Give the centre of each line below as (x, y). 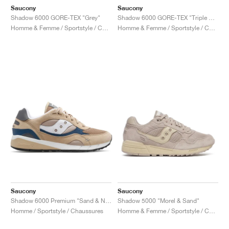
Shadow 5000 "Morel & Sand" (158, 200)
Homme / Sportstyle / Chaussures (57, 211)
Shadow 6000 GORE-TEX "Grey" (55, 17)
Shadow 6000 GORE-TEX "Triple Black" (212, 17)
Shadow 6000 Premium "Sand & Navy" (108, 200)
